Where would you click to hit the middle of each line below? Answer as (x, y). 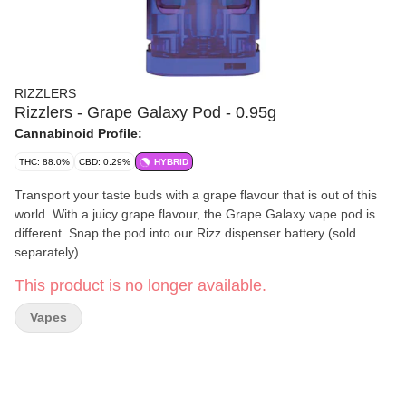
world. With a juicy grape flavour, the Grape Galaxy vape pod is (195, 214)
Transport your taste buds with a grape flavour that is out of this (196, 195)
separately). (48, 252)
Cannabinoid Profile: (78, 133)
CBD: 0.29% (105, 162)
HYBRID (171, 162)
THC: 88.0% (44, 162)
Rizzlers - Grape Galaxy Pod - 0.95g (145, 112)
